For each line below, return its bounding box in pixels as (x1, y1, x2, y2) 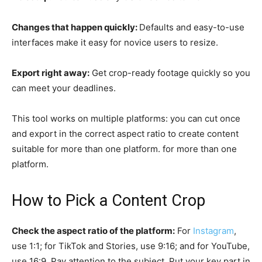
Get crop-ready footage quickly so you (89, 67, 250, 78)
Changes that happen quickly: (12, 21, 139, 33)
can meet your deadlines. (12, 82, 116, 94)
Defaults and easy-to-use (139, 21, 244, 33)
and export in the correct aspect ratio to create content (12, 127, 239, 139)
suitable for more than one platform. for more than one (12, 143, 237, 154)
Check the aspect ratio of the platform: (12, 225, 175, 236)
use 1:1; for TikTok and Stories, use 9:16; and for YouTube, (12, 240, 250, 251)
